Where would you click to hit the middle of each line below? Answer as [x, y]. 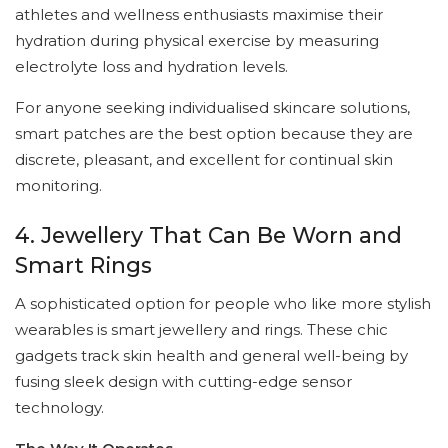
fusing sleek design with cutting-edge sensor [183, 382]
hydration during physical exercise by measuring [197, 40]
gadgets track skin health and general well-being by [211, 356]
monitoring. [58, 185]
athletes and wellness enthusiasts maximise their [199, 14]
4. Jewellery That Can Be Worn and [208, 235]
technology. [59, 408]
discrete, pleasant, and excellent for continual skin [204, 159]
